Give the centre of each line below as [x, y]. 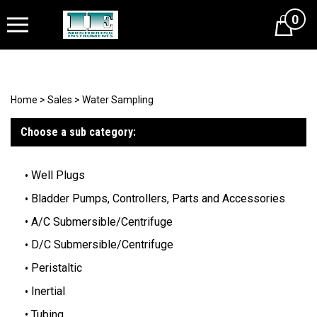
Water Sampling [118, 100]
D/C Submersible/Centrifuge [102, 245]
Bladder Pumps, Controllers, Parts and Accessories [158, 198]
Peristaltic [57, 268]
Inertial [48, 291]
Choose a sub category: [78, 132]
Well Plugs [58, 175]
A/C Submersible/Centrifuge [102, 221]
